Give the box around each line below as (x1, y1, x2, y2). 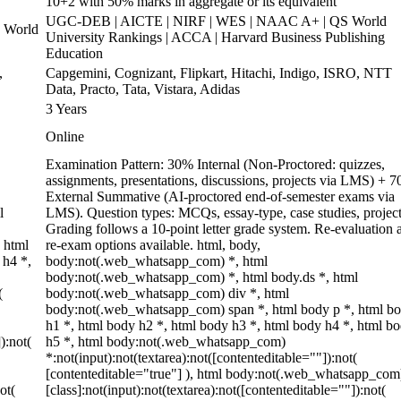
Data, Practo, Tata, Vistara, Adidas (46, 81, 240, 97)
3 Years (46, 101, 87, 116)
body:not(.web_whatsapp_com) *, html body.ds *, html (46, 269, 358, 285)
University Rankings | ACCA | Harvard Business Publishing (46, 30, 385, 45)
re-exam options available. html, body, (46, 237, 260, 252)
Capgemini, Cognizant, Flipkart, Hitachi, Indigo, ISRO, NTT (46, 65, 392, 81)
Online (46, 129, 84, 144)
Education (46, 46, 103, 61)
